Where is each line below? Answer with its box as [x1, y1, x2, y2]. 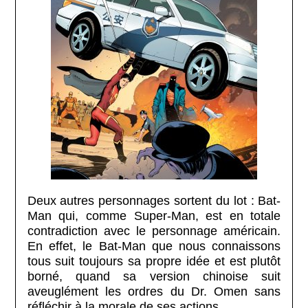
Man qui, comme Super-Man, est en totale [27, 208, 281, 223]
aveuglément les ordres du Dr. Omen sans [27, 284, 281, 298]
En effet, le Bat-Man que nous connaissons [27, 239, 281, 253]
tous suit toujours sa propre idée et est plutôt [27, 254, 281, 268]
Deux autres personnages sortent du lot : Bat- [27, 193, 281, 208]
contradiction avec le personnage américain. [27, 223, 281, 238]
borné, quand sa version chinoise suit [27, 269, 281, 283]
